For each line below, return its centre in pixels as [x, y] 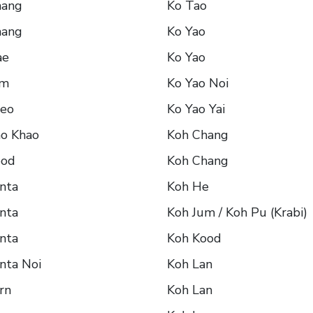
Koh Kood [194, 239]
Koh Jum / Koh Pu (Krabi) [237, 213]
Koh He [188, 187]
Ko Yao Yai [196, 109]
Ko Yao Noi [198, 83]
